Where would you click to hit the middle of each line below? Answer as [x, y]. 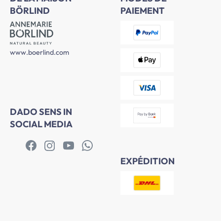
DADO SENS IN [41, 112]
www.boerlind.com [39, 53]
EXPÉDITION [147, 161]
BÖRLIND [30, 11]
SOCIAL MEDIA [41, 124]
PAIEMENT [143, 11]
